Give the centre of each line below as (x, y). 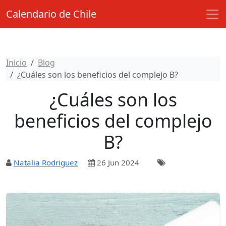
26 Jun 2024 (117, 162)
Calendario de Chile (51, 14)
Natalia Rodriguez (46, 162)
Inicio (16, 63)
